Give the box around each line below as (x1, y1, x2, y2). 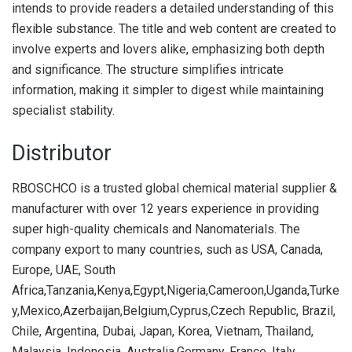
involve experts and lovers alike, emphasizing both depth (12, 42, 324, 57)
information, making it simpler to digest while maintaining (12, 82, 324, 98)
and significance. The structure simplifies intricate (12, 62, 284, 78)
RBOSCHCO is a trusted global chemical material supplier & (12, 180, 337, 196)
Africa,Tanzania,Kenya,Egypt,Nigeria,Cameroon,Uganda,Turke (12, 282, 339, 298)
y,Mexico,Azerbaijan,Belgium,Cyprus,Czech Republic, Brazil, (12, 302, 335, 318)
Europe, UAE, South (12, 262, 115, 277)
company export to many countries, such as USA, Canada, (12, 241, 323, 257)
